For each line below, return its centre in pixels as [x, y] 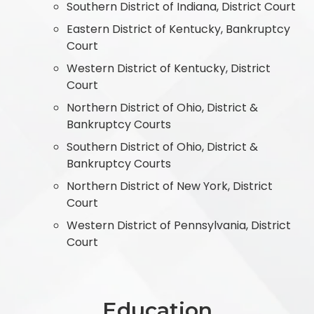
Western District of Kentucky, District [169, 68]
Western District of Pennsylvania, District [179, 225]
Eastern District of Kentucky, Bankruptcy [178, 29]
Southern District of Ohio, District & [162, 146]
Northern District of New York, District [170, 186]
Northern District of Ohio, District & [162, 107]
